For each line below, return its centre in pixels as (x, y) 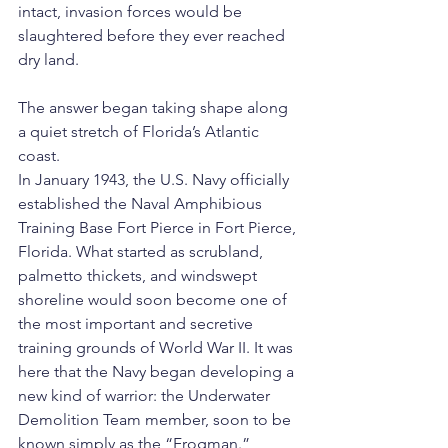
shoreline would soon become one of (154, 300)
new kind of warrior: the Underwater (146, 396)
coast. (39, 156)
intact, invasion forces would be (132, 12)
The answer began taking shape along (155, 108)
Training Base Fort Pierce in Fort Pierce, (159, 228)
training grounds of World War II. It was (157, 348)
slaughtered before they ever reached (153, 36)
